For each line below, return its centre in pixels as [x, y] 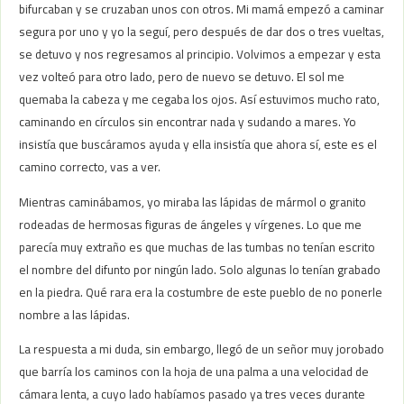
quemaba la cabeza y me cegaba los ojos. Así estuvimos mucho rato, [200, 100]
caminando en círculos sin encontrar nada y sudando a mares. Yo [188, 122]
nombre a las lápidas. [75, 314]
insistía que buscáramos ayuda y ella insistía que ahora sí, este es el [198, 145]
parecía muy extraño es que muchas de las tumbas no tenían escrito [197, 247]
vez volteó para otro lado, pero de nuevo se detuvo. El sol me [182, 77]
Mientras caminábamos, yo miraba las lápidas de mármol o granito [193, 202]
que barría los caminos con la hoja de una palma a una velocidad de [194, 372]
